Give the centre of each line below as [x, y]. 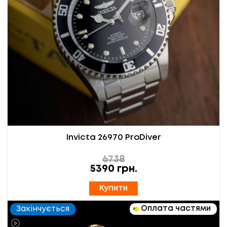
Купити [113, 188]
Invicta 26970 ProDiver [113, 137]
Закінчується [43, 209]
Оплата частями [176, 209]
